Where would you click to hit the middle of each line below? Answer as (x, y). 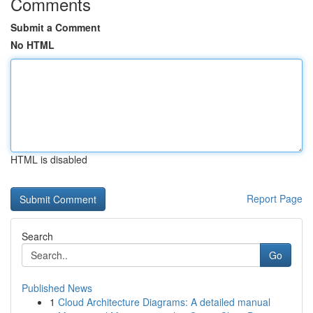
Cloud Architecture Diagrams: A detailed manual (164, 302)
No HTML (32, 45)
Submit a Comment (56, 27)
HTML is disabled (49, 159)
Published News (57, 288)
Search (37, 236)
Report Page (275, 198)
